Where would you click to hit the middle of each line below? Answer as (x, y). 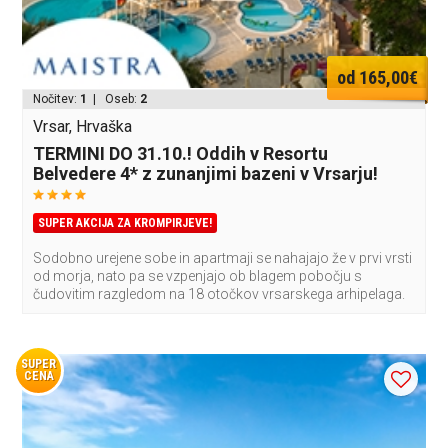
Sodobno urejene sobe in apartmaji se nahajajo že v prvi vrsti (223, 257)
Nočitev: (57, 98)
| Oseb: (114, 98)
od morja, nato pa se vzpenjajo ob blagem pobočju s (198, 275)
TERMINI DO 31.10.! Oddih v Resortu (181, 153)
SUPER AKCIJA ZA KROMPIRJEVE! (125, 222)
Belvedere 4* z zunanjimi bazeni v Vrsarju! (206, 173)
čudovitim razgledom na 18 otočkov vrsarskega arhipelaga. (219, 293)
